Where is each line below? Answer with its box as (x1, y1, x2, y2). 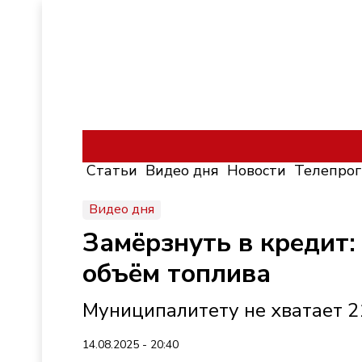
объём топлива (82, 256, 271, 291)
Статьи (86, 161, 137, 180)
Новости (227, 161, 286, 180)
